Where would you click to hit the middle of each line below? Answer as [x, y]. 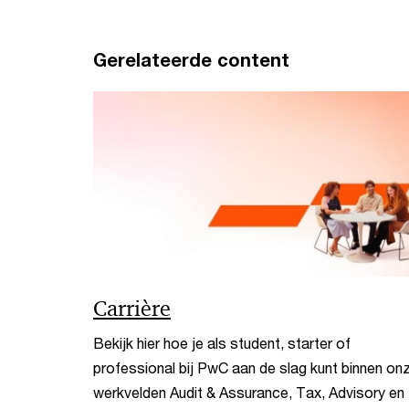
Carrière [132, 308]
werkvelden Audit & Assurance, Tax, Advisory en [249, 392]
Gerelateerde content [191, 60]
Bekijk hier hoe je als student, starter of [222, 342]
